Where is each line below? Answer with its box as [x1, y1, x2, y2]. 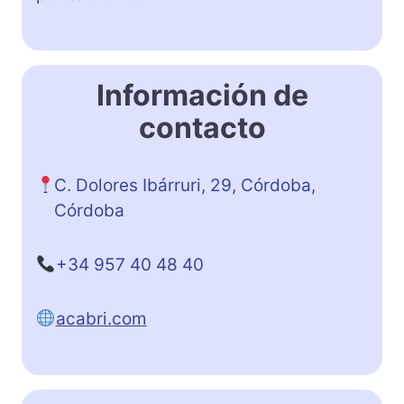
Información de [96, 77, 308, 113]
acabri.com [55, 308, 147, 329]
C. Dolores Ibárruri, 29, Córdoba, [54, 174, 317, 196]
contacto [138, 109, 266, 145]
